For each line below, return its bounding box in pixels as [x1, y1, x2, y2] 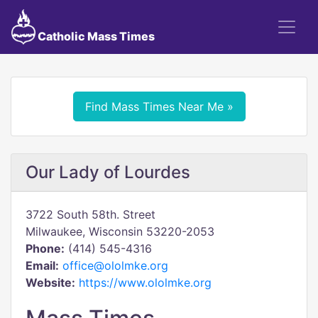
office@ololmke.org [62, 258, 168, 273]
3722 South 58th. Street [26, 207, 155, 221]
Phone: [26, 241, 65, 256]
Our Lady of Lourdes [26, 162, 190, 182]
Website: [26, 275, 75, 290]
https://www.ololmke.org [79, 275, 212, 290]
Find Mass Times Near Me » [84, 99, 234, 114]
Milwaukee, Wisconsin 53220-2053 [26, 224, 214, 238]
